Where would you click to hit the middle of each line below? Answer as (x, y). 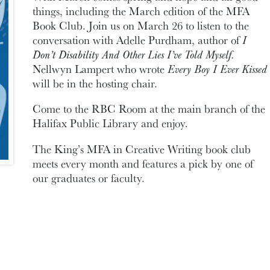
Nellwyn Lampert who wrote (100, 68)
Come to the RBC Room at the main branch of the (149, 109)
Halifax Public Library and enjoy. (110, 123)
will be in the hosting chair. (95, 83)
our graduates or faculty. (89, 177)
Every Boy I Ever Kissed (217, 68)
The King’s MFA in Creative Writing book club (142, 149)
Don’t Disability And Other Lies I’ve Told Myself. (133, 54)
